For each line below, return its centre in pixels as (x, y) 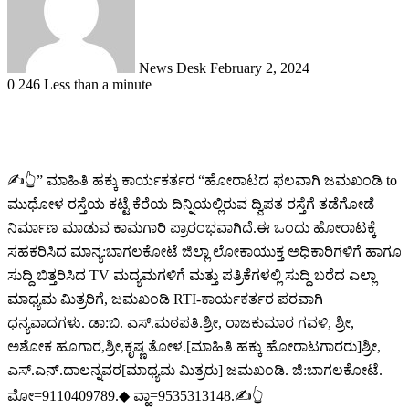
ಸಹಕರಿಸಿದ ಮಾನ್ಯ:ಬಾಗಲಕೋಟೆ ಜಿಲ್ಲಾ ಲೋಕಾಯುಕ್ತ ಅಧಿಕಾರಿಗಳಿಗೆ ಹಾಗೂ (204, 251)
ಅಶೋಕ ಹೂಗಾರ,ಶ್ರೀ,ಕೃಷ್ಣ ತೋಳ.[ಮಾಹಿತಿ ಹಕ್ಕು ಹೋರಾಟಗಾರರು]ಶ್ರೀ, (194, 346)
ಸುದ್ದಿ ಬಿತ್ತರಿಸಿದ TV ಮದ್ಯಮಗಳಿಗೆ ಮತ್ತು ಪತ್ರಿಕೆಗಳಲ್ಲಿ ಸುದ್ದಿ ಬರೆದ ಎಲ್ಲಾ (192, 275)
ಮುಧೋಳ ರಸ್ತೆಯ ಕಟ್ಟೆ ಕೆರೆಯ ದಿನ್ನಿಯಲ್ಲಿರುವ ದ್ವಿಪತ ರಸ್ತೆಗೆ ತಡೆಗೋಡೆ (191, 204)
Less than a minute (98, 84)
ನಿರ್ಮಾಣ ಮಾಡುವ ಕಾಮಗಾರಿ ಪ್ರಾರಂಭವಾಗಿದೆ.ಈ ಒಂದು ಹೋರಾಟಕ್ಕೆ (192, 227)
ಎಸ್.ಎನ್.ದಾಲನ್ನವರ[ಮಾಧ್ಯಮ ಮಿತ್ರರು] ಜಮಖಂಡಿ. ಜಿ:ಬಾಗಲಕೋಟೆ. (195, 370)
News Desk (173, 68)
